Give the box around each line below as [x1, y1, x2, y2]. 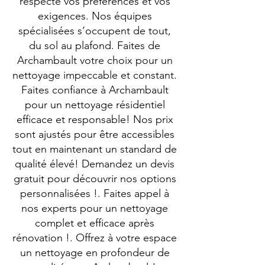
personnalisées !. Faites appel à [20, 187, 169, 200]
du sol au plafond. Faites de [29, 39, 160, 52]
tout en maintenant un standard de [12, 143, 177, 156]
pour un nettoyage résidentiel [24, 98, 165, 111]
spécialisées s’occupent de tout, [18, 24, 171, 37]
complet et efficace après [35, 216, 154, 230]
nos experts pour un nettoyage [21, 202, 168, 215]
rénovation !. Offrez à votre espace [12, 231, 177, 244]
